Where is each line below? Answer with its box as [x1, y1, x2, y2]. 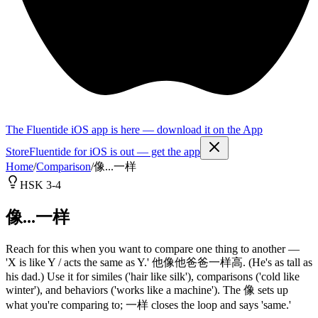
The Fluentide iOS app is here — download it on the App [6, 124, 263, 136]
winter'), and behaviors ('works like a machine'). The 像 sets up [6, 283, 288, 296]
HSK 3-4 [20, 179, 61, 191]
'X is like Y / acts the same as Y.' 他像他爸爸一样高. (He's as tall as [6, 256, 312, 268]
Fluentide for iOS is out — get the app [29, 146, 200, 158]
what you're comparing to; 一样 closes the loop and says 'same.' [6, 298, 291, 311]
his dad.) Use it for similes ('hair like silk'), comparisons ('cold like [6, 270, 300, 283]
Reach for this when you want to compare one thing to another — [6, 242, 300, 255]
